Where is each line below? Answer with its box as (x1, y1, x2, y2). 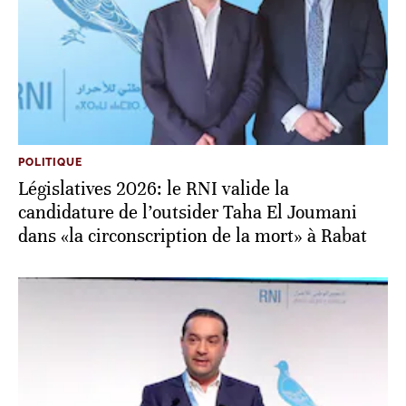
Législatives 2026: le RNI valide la (18, 177, 289, 200)
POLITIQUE (18, 155, 82, 169)
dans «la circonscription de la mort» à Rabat (18, 224, 367, 247)
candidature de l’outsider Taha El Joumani (18, 200, 357, 224)
